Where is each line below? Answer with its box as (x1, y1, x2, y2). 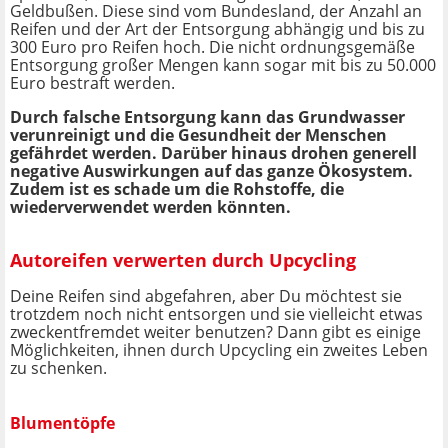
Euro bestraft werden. (10, 72, 175, 95)
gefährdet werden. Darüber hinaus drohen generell (10, 142, 417, 165)
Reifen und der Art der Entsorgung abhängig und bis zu (10, 18, 425, 41)
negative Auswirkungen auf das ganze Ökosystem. (10, 160, 413, 183)
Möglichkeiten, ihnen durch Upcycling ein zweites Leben (10, 339, 428, 362)
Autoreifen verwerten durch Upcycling (10, 247, 356, 272)
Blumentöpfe (10, 412, 115, 435)
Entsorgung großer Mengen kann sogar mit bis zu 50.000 (10, 54, 436, 77)
